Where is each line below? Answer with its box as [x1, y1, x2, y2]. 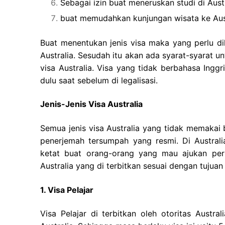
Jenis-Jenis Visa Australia [40, 99, 143, 109]
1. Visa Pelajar [40, 184, 93, 195]
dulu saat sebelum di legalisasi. [40, 75, 158, 85]
